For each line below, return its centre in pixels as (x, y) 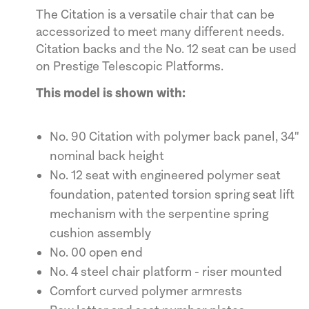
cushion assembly (100, 232)
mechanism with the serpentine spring (159, 213)
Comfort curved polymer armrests (146, 290)
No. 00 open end (96, 252)
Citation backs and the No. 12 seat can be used (166, 48)
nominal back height (107, 155)
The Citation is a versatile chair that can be (155, 14)
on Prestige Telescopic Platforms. (130, 66)
